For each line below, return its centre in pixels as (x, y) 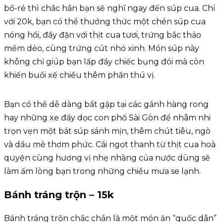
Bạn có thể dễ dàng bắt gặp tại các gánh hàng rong (106, 105)
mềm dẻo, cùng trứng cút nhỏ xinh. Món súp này (102, 49)
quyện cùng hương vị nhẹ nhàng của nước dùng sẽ (107, 158)
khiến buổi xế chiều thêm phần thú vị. (80, 75)
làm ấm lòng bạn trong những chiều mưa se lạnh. (102, 171)
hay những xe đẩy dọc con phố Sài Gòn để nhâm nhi (107, 118)
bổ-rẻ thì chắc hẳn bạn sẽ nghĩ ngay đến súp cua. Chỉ (110, 8)
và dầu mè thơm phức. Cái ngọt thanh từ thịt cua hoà (110, 145)
